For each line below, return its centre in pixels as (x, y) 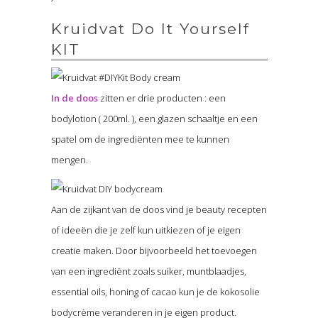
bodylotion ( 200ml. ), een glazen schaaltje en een (154, 118)
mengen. (69, 159)
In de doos (74, 98)
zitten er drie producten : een (161, 98)
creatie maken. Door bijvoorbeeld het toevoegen (154, 250)
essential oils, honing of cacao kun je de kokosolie (155, 291)
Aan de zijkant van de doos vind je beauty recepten (159, 209)
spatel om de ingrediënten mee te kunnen (140, 139)
